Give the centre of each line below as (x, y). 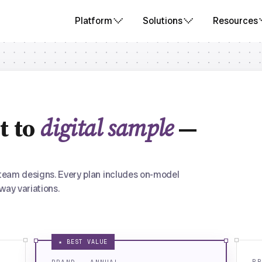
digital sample (106, 129)
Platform (93, 21)
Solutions (162, 21)
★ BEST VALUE (83, 242)
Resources (235, 21)
